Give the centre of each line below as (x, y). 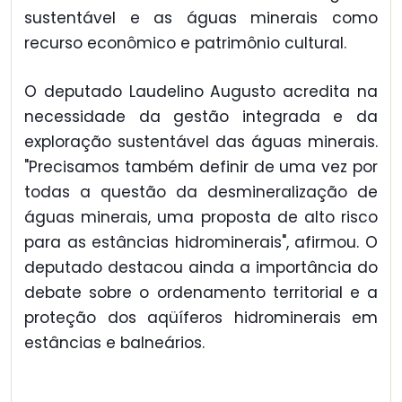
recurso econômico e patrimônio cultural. (185, 44)
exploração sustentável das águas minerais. (201, 142)
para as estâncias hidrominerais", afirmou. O (201, 243)
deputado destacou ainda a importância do (201, 268)
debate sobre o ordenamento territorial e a (201, 293)
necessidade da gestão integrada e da (201, 117)
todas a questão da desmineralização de (201, 192)
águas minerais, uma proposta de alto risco (201, 218)
